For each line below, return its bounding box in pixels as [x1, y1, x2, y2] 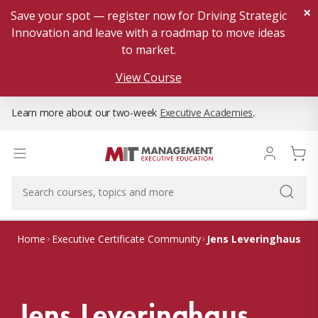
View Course [115, 70, 182, 85]
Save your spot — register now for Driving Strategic [10, 8, 287, 23]
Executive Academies [159, 106, 253, 119]
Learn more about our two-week [11, 106, 160, 119]
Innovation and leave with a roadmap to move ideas [11, 25, 285, 40]
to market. [121, 42, 176, 57]
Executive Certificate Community [51, 232, 201, 246]
